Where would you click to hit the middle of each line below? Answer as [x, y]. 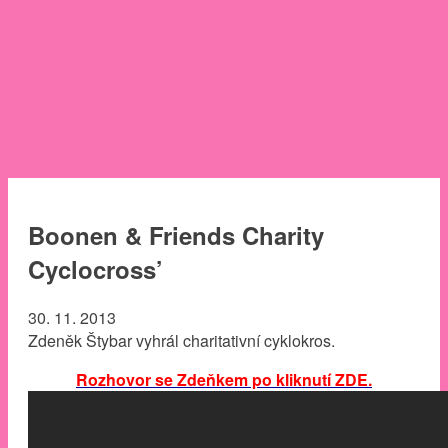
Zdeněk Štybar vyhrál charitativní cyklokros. [181, 340]
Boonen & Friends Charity [176, 234]
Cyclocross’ [95, 268]
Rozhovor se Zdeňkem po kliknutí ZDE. [224, 379]
